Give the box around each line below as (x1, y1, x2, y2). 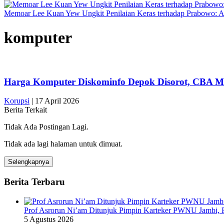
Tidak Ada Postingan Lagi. (4, 122, 88, 131)
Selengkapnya (8, 158, 49, 166)
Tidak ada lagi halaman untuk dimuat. (4, 139, 122, 148)
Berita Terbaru (4, 176, 65, 187)
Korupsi (4, 96, 29, 105)
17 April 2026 (35, 96, 79, 105)
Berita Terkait (4, 105, 47, 114)
